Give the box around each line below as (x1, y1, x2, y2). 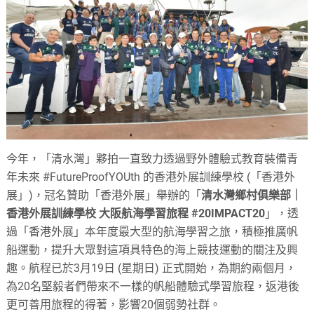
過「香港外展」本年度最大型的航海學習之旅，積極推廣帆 (6, 224, 299, 238)
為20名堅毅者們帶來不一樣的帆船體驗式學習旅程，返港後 (6, 279, 300, 293)
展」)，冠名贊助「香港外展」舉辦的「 (6, 188, 202, 202)
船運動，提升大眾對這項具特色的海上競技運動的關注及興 (6, 243, 299, 257)
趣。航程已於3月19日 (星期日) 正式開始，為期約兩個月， (6, 261, 297, 275)
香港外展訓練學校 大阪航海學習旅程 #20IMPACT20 (6, 206, 266, 220)
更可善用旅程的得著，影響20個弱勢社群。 (6, 297, 221, 311)
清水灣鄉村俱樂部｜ (201, 188, 303, 202)
